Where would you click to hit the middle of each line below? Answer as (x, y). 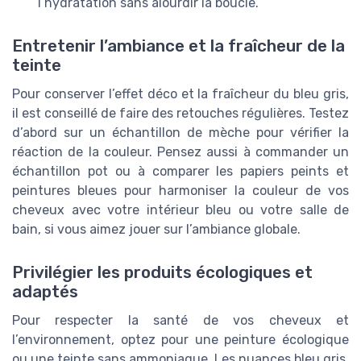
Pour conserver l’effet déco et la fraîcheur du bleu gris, (180, 94)
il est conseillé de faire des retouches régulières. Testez (180, 114)
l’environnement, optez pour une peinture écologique (180, 340)
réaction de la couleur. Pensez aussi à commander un (180, 152)
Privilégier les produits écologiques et (162, 273)
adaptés (45, 292)
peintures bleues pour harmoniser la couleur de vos (180, 191)
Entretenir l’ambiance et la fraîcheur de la (178, 46)
